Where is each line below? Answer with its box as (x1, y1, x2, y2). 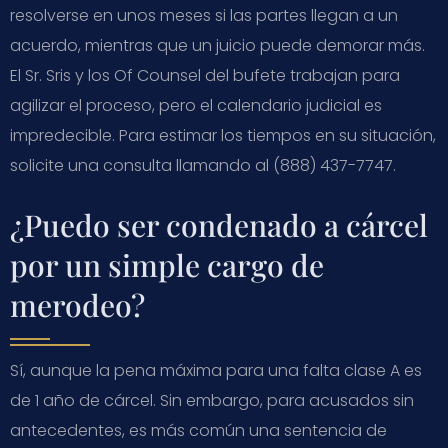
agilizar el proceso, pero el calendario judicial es (10, 93, 382, 117)
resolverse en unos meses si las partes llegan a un (10, 3, 398, 27)
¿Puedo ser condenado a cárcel (10, 204, 428, 245)
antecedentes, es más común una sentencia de (10, 418, 387, 442)
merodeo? (10, 284, 145, 325)
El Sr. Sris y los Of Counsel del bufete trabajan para (10, 63, 400, 87)
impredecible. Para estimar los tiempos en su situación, (10, 123, 436, 147)
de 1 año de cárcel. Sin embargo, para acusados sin (10, 388, 414, 412)
